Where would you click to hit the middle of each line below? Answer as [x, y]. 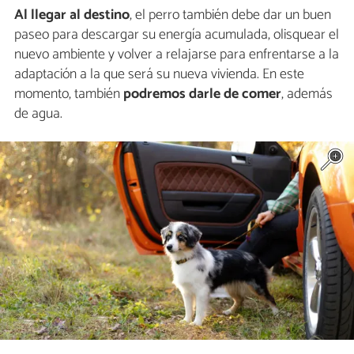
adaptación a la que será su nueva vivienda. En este [159, 74]
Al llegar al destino [72, 15]
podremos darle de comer [202, 94]
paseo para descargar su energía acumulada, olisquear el [177, 34]
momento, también [69, 94]
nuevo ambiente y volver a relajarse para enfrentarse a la [177, 54]
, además [307, 94]
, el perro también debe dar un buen [230, 15]
